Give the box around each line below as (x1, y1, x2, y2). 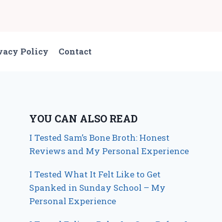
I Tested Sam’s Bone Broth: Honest (29, 131, 170, 143)
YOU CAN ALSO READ (29, 111, 138, 125)
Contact (58, 46, 92, 57)
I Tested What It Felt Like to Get (29, 168, 161, 180)
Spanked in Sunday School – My (29, 181, 166, 193)
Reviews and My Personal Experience (29, 145, 189, 157)
